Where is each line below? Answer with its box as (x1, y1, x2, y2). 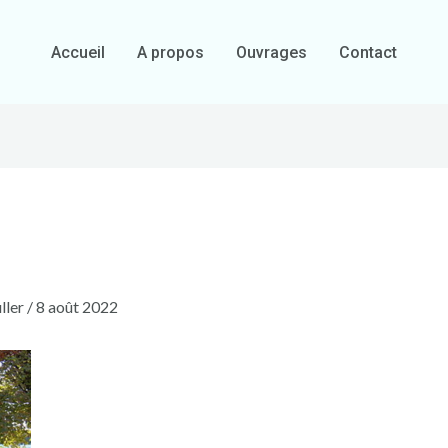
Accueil (51, 42, 105, 62)
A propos (137, 42, 204, 62)
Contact (339, 42, 397, 62)
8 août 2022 (35, 297, 118, 317)
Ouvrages (236, 42, 307, 62)
